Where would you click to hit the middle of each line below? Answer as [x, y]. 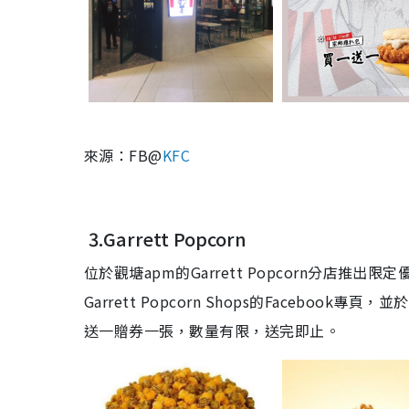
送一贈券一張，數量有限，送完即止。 [212, 331]
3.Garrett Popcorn [165, 239]
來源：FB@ [123, 156]
